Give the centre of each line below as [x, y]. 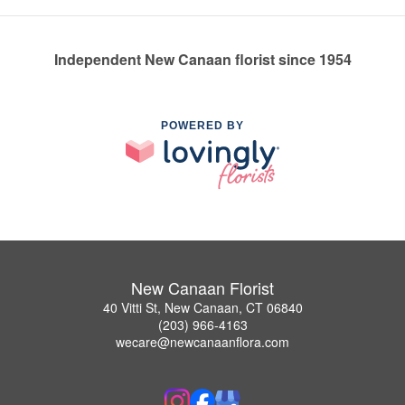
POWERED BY [202, 125]
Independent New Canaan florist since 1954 [202, 59]
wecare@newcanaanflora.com [202, 342]
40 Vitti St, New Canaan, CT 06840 [202, 308]
